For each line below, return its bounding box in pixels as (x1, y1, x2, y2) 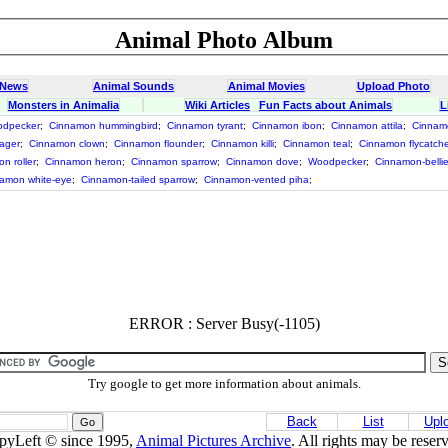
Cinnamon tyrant (167, 120, 243, 131)
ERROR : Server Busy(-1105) (128, 315, 320, 332)
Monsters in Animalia (8, 99, 119, 111)
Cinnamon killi (211, 138, 274, 149)
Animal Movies (227, 80, 305, 92)
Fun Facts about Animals (259, 99, 392, 111)
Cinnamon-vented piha (204, 174, 309, 185)
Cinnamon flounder (114, 138, 202, 149)
